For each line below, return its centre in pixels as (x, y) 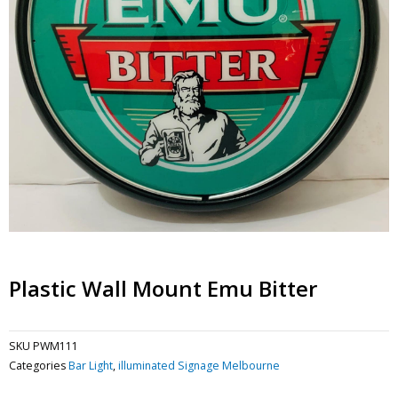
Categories (37, 365)
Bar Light (91, 365)
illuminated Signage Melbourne (199, 365)
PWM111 (56, 346)
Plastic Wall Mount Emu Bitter (163, 288)
